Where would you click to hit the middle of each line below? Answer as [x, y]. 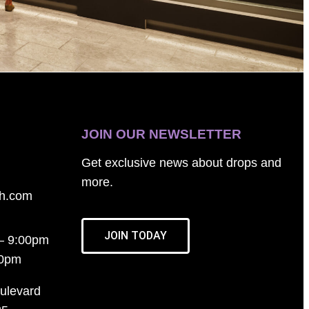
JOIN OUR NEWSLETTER [161, 134]
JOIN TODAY [135, 235]
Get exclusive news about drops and [181, 162]
